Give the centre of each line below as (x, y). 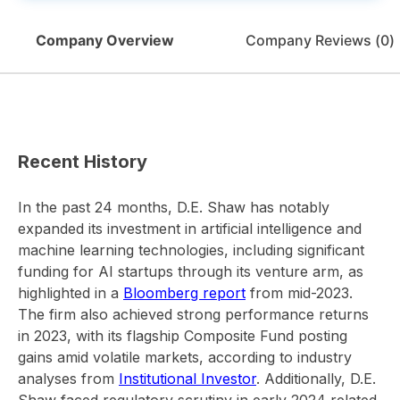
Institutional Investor (187, 379)
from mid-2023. (299, 293)
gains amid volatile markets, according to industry (185, 358)
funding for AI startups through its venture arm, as (191, 272)
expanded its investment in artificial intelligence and (190, 229)
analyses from (68, 379)
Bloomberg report (184, 293)
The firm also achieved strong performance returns (193, 315)
